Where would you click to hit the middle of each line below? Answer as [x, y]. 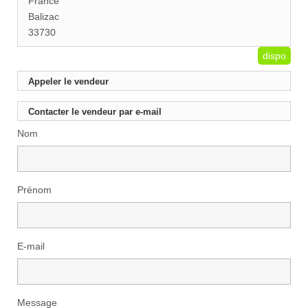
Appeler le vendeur [68, 82]
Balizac [44, 16]
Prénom [34, 190]
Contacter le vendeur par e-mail [95, 112]
